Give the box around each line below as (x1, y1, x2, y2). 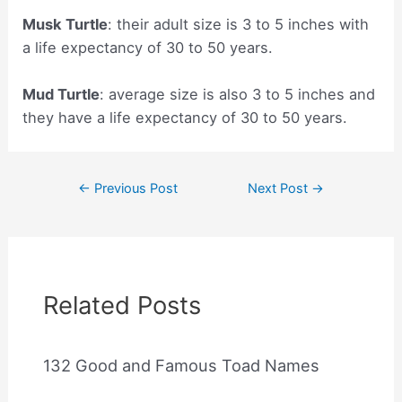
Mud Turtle (22, 85, 100, 104)
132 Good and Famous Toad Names (43, 355, 320, 376)
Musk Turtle (22, 14, 109, 33)
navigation (56, 198, 129, 217)
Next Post (247, 180, 311, 197)
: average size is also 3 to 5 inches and (100, 85, 376, 104)
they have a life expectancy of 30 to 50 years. (22, 109, 348, 127)
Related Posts (43, 289, 202, 320)
